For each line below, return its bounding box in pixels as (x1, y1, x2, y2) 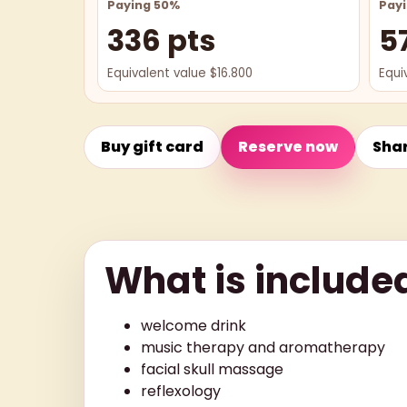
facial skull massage (141, 358, 283, 380)
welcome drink (141, 314, 246, 336)
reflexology (141, 380, 221, 402)
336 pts (107, 19, 215, 61)
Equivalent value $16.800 (107, 64, 253, 82)
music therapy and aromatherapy (141, 336, 385, 358)
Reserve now (238, 135, 338, 157)
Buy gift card (101, 135, 203, 157)
